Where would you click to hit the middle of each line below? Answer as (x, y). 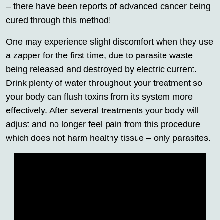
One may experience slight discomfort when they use (110, 41)
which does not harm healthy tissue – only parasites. (108, 138)
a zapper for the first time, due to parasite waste (99, 55)
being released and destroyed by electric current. (101, 69)
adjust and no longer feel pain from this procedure (103, 124)
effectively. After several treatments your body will (102, 110)
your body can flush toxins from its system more (99, 96)
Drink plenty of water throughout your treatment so (104, 83)
